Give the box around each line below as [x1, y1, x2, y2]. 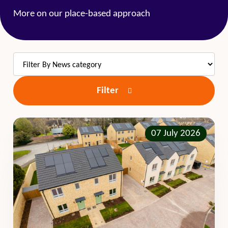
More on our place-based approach [13, 9, 150, 19]
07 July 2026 [151, 129, 201, 138]
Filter [96, 85, 121, 96]
